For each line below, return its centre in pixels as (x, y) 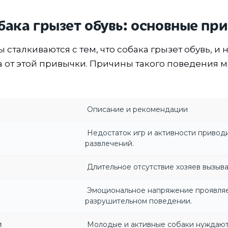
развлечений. (109, 144)
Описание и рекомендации (136, 110)
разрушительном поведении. (138, 201)
